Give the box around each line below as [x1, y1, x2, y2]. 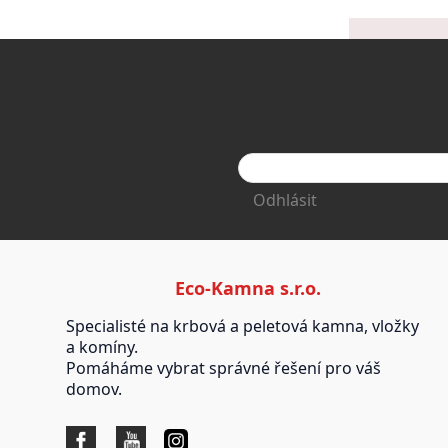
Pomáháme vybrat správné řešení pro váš [65, 357, 381, 380]
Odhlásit [253, 189, 318, 212]
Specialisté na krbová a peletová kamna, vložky [65, 315, 419, 338]
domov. [65, 378, 122, 401]
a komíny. [65, 336, 138, 359]
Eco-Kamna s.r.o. [175, 276, 322, 301]
